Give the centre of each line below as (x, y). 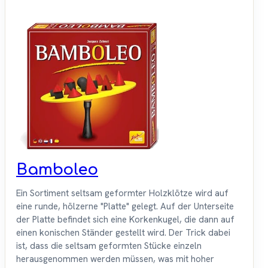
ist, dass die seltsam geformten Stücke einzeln (109, 246)
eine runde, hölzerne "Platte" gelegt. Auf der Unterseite (125, 207)
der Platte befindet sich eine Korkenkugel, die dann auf (125, 220)
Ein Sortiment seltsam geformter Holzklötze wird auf (122, 194)
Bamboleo (57, 170)
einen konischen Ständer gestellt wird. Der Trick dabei (123, 233)
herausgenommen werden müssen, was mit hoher (115, 259)
